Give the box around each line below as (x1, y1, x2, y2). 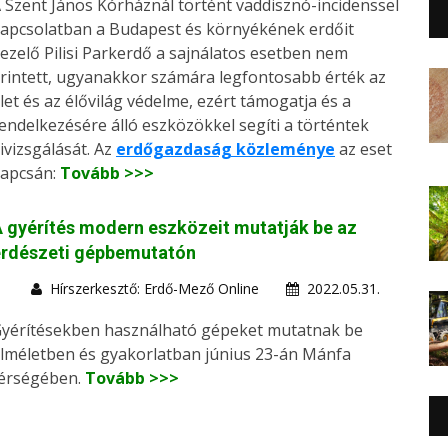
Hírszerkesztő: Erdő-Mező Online (50, 279, 259, 299)
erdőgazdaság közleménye (116, 138, 335, 161)
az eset (335, 138, 392, 161)
